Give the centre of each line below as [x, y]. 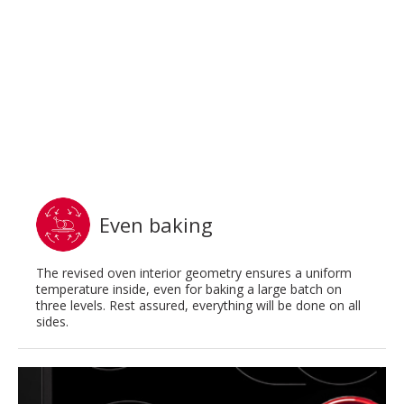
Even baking [156, 225]
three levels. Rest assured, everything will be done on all [198, 306]
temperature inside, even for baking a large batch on [189, 289]
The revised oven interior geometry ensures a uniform [194, 273]
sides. [52, 322]
